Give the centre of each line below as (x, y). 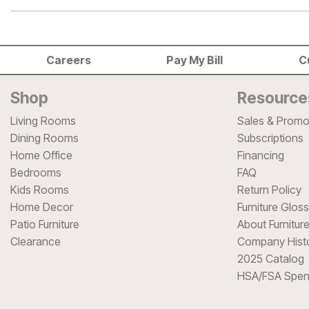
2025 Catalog (270, 258)
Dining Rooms (44, 138)
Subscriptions (270, 138)
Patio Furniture (45, 224)
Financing (260, 155)
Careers (69, 60)
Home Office (41, 155)
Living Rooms (43, 120)
